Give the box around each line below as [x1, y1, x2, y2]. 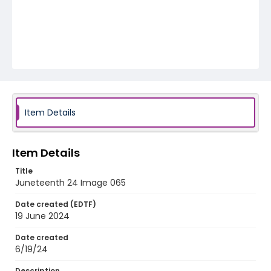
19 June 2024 [15, 210, 70, 222]
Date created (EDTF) [15, 199, 96, 209]
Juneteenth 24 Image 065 [15, 177, 126, 189]
